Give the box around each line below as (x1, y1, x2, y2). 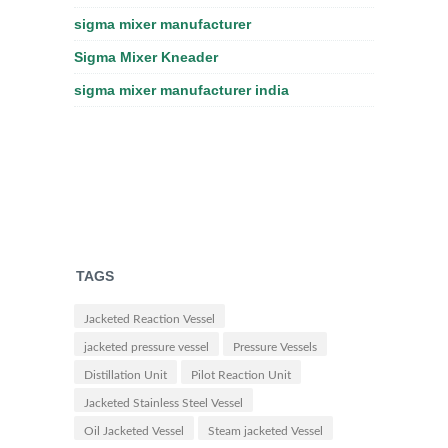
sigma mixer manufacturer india (74, 82, 289, 98)
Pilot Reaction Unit (191, 369, 291, 381)
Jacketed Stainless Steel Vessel (84, 397, 243, 409)
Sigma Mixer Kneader (74, 49, 218, 65)
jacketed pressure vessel (84, 341, 209, 353)
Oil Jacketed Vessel (84, 425, 184, 437)
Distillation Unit (84, 369, 167, 381)
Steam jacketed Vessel (208, 425, 323, 437)
